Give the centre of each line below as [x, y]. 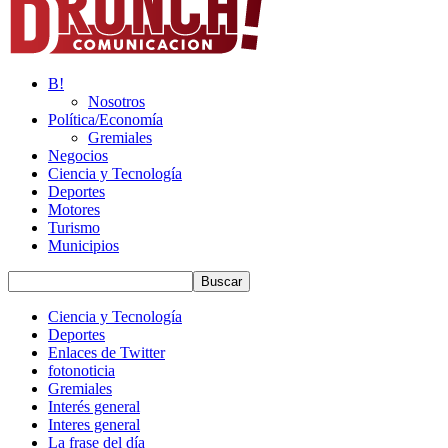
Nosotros [116, 101]
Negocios [78, 155]
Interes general [94, 424]
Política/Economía [105, 119]
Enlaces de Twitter [106, 352]
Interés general [94, 406]
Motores [74, 209]
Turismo [74, 227]
